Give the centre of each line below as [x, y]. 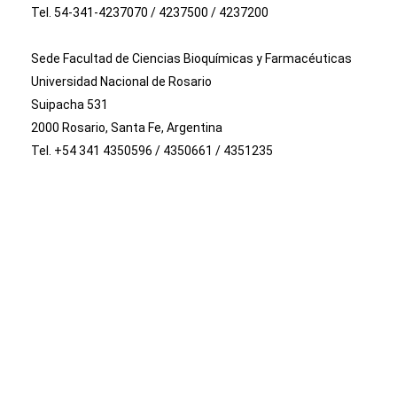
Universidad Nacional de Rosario [121, 82]
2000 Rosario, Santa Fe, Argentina [127, 128]
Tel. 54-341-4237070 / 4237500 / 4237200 [150, 13]
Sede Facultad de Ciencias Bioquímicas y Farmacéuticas [191, 59]
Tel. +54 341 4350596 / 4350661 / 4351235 [152, 151]
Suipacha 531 [70, 105]
